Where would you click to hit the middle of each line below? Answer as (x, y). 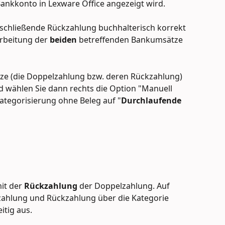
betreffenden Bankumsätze (131, 40)
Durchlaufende (152, 100)
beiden (63, 40)
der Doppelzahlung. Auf (126, 186)
